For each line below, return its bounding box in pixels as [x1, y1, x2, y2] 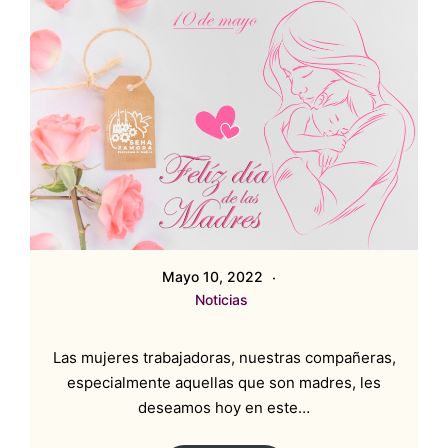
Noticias [194, 290, 248, 308]
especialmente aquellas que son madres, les [67, 372, 381, 392]
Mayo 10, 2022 [161, 267, 267, 285]
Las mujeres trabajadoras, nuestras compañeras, [52, 347, 396, 367]
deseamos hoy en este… [138, 397, 310, 417]
